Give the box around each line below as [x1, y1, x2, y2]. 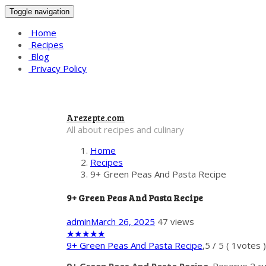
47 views [157, 215, 194, 227]
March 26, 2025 [91, 215, 155, 227]
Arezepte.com [66, 112, 125, 123]
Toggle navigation [9, 7, 69, 16]
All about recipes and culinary [66, 123, 184, 135]
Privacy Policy [28, 62, 87, 74]
